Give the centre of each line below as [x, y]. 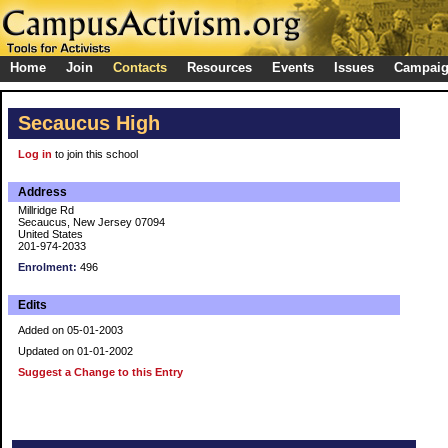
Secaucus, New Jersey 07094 [91, 222]
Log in [35, 154]
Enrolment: [47, 267]
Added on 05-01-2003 [70, 330]
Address [42, 192]
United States [50, 234]
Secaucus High [89, 123]
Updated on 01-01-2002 [75, 351]
